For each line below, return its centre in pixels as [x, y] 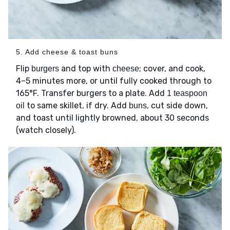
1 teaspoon [187, 93]
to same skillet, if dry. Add [77, 106]
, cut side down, [177, 106]
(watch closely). [46, 130]
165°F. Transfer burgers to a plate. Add [91, 93]
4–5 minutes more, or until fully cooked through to [114, 81]
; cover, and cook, [172, 69]
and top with [86, 69]
